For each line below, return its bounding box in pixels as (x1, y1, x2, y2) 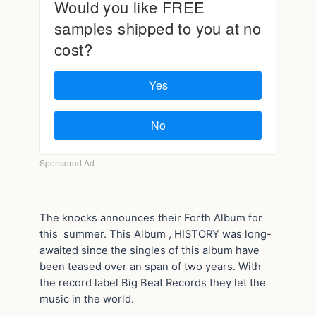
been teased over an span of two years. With (39, 260, 261, 274)
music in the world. (39, 293, 134, 306)
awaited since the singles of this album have (39, 244, 260, 257)
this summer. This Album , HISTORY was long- (39, 228, 272, 241)
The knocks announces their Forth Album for (39, 212, 262, 225)
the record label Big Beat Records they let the (39, 276, 266, 290)
